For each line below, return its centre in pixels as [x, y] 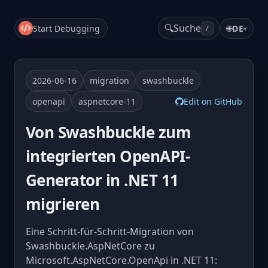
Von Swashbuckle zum [109, 132]
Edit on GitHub [213, 101]
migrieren [63, 204]
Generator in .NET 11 [102, 180]
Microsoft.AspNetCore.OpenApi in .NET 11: [121, 260]
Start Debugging [66, 28]
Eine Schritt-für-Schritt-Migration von [110, 232]
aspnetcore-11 [107, 101]
